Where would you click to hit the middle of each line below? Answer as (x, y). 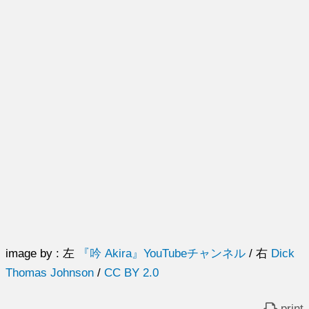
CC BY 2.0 (132, 273)
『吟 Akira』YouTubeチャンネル (162, 253)
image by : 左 (42, 253)
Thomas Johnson (50, 273)
